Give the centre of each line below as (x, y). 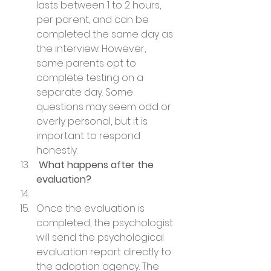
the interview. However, (92, 49)
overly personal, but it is (93, 121)
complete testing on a (91, 78)
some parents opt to (87, 63)
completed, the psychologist (106, 223)
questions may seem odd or (105, 107)
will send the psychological (101, 237)
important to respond (90, 136)
